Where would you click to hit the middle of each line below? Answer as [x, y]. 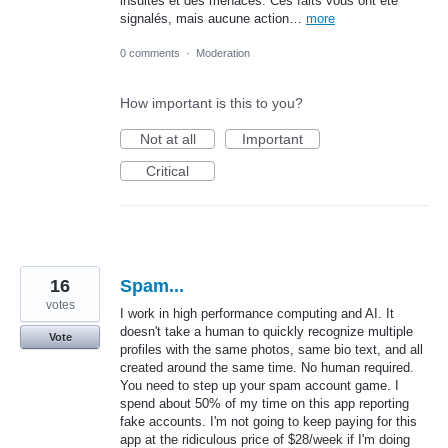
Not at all [167, 138]
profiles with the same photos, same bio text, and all [271, 349]
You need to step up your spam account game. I [259, 385]
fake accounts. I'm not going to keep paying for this [268, 421]
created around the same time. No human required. [267, 367]
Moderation [223, 52]
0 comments [150, 52]
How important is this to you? [211, 102]
